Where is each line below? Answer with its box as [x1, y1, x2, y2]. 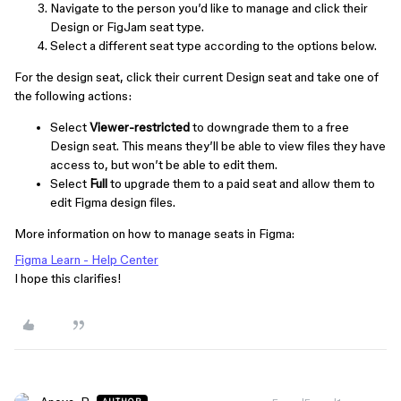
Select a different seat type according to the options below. [50, 38, 377, 53]
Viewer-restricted [90, 120, 190, 134]
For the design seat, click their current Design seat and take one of [14, 70, 379, 84]
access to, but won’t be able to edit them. [50, 158, 277, 172]
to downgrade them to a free [190, 120, 349, 134]
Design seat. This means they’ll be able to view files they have [50, 139, 386, 153]
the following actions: [14, 89, 132, 103]
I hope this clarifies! [14, 271, 122, 286]
